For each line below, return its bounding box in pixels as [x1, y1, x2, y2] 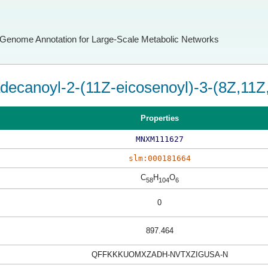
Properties [140, 114, 179, 123]
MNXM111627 [135, 135, 184, 144]
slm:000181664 [128, 154, 191, 163]
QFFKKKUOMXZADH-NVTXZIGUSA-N [91, 250, 228, 259]
